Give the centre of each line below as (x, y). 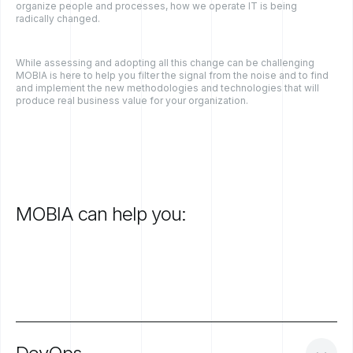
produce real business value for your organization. (132, 101)
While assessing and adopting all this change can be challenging (165, 63)
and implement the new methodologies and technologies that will (167, 88)
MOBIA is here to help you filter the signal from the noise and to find (172, 76)
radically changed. (59, 19)
